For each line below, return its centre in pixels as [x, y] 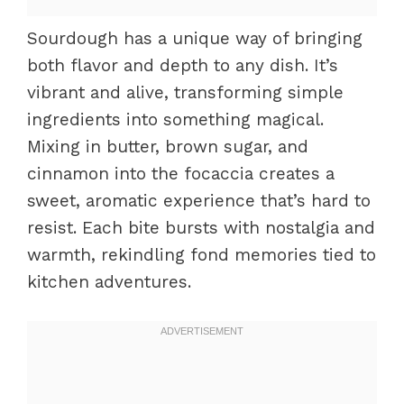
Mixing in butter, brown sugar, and [168, 146]
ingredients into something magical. [175, 119]
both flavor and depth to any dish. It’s [183, 65]
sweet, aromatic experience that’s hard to [199, 200]
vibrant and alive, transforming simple [185, 92]
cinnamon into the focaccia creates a [181, 173]
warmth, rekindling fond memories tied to [202, 254]
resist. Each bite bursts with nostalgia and [201, 227]
